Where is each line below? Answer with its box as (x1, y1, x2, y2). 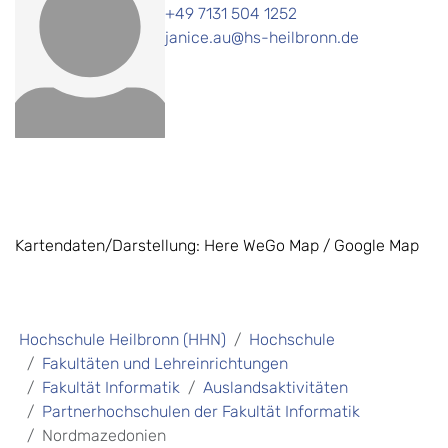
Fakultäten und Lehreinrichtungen (42, 354, 288, 374)
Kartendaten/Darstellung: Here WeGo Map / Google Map (15, 236, 419, 256)
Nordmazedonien (42, 426, 166, 446)
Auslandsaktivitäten (203, 378, 348, 398)
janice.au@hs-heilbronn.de (165, 28, 359, 48)
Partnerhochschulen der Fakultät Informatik (42, 402, 360, 422)
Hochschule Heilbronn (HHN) (19, 330, 226, 350)
